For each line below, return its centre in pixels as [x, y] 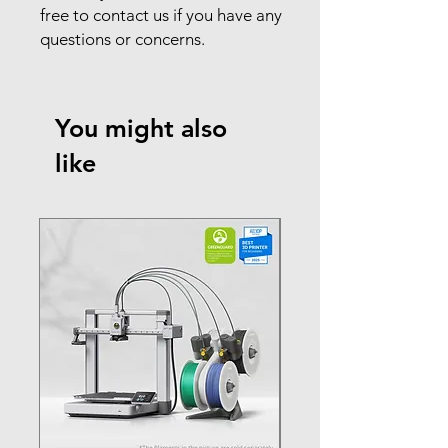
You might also [141, 127]
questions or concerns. [122, 38]
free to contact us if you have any [161, 14]
